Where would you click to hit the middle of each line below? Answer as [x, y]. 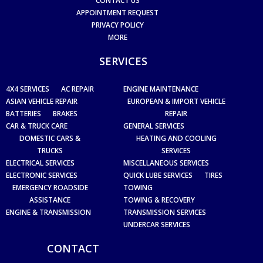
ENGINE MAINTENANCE [161, 89]
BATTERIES [23, 113]
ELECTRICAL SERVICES [40, 163]
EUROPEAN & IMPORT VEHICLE [176, 101]
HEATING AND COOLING [176, 138]
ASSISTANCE [50, 200]
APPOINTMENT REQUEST [117, 12]
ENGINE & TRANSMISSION [48, 212]
